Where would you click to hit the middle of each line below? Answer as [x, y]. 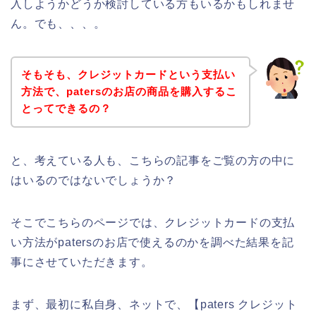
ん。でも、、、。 [58, 23]
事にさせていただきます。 [82, 262]
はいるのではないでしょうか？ [94, 181]
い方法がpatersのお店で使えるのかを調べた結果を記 [152, 243]
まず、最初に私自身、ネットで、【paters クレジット [154, 305]
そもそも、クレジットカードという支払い [128, 75]
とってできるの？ [66, 109]
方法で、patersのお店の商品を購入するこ [129, 92]
